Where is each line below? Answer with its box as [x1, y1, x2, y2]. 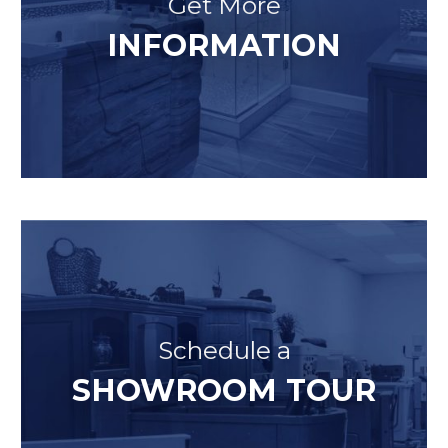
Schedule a [157, 335, 291, 366]
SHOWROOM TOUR [72, 372, 376, 410]
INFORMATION [107, 26, 341, 64]
